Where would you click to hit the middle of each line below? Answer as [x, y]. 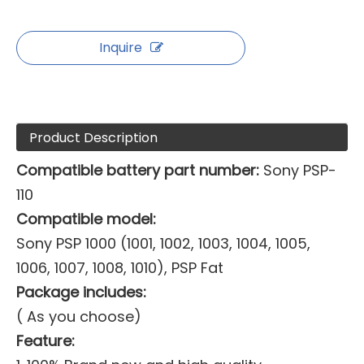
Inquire [120, 48]
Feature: [45, 341]
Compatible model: [86, 219]
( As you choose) [79, 316]
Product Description [93, 138]
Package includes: [81, 292]
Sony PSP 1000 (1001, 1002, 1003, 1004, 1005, [163, 243]
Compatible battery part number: [138, 170]
